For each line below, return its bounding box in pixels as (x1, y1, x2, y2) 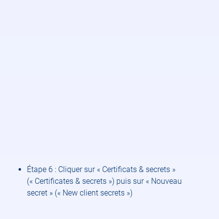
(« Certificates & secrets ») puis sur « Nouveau (27, 176, 182, 186)
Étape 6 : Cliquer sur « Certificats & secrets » (27, 165, 176, 174)
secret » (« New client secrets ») (27, 188, 133, 197)
